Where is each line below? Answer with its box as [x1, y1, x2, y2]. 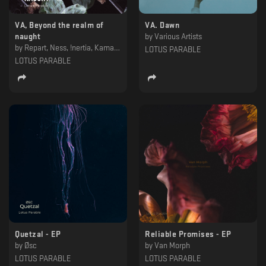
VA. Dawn [145, 21, 179, 29]
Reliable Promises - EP [145, 230, 231, 238]
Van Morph [154, 241, 190, 249]
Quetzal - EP [15, 230, 61, 238]
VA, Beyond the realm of [15, 21, 104, 29]
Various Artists [154, 32, 202, 40]
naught [15, 32, 40, 40]
